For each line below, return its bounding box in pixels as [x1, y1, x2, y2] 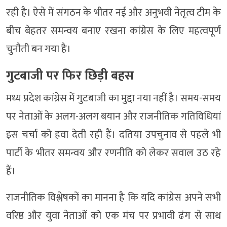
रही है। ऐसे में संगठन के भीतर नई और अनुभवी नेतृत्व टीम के [6, 4, 221, 22]
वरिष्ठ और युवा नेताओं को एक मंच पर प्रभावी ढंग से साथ [6, 207, 221, 225]
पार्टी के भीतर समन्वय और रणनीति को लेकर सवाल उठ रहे [6, 144, 221, 162]
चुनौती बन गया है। [6, 41, 71, 58]
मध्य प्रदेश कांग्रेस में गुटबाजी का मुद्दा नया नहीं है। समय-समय [6, 90, 221, 107]
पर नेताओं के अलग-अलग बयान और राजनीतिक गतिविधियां [6, 108, 221, 126]
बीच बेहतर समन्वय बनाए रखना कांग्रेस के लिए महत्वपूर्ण [6, 22, 221, 40]
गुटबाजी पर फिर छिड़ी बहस [6, 65, 134, 87]
